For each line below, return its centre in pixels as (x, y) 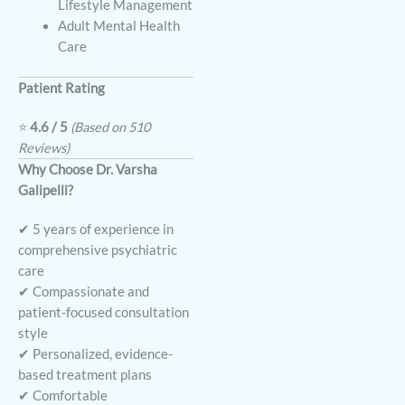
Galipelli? (46, 190)
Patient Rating (61, 88)
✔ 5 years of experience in (96, 229)
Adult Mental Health (118, 25)
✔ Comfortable (63, 395)
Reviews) (44, 147)
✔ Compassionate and (84, 291)
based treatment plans (85, 374)
